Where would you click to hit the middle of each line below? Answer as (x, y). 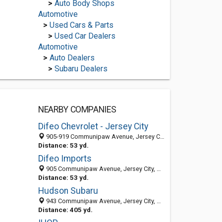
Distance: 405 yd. (65, 210)
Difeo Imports (65, 159)
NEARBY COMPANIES (77, 110)
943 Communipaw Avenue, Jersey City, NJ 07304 (100, 201)
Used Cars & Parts (81, 25)
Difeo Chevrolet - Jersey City (93, 126)
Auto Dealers (72, 58)
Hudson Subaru (68, 191)
